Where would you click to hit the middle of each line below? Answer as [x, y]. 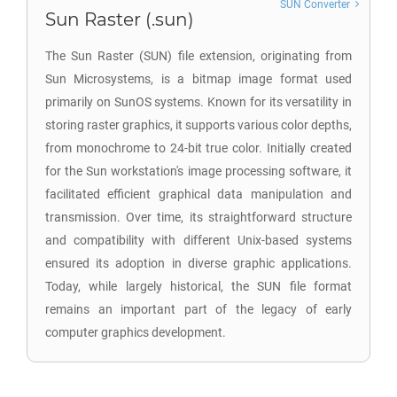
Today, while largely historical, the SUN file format [198, 286]
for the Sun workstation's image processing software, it [198, 171]
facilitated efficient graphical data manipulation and [198, 194]
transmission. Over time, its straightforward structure [198, 217]
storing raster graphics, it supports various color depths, [198, 125]
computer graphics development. [136, 332]
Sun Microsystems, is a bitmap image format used [198, 79]
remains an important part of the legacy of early [198, 309]
